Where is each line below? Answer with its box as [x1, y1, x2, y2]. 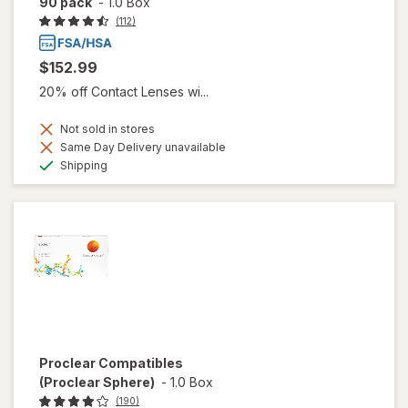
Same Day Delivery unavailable [57, 140, 226, 154]
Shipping [57, 158, 107, 172]
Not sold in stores [57, 122, 155, 136]
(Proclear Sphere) [39, 374, 155, 390]
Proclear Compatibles [39, 355, 183, 371]
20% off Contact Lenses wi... [39, 84, 209, 99]
